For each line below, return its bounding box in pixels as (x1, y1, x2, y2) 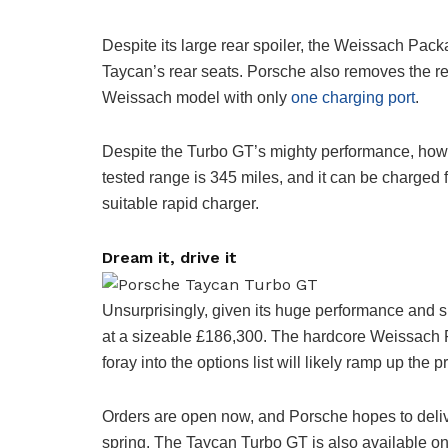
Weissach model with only (102, 89, 291, 107)
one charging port (291, 89, 415, 107)
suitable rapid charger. (102, 195, 259, 213)
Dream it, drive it (102, 248, 237, 268)
